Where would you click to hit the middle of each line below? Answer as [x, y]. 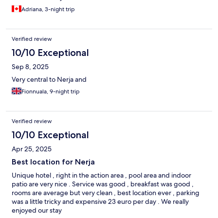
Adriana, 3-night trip [48, 9]
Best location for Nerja [53, 162]
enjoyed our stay [37, 210]
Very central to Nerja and [49, 80]
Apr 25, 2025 [32, 149]
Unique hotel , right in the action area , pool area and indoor [101, 175]
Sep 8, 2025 [30, 67]
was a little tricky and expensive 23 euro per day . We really [100, 202]
